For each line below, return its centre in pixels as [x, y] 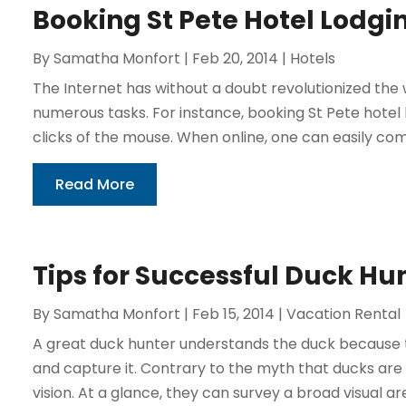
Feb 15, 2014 [233, 314]
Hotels [312, 58]
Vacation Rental [343, 314]
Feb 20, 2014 [235, 58]
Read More [94, 184]
